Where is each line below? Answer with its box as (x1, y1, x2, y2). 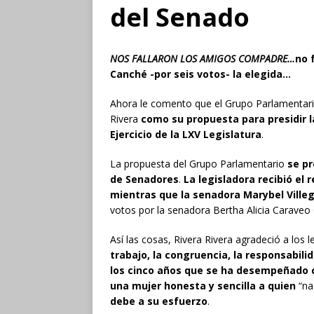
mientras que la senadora (110, 187, 243, 201)
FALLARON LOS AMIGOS (132, 51, 238, 65)
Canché (110, 67, 147, 81)
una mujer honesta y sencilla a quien (110, 278, 296, 292)
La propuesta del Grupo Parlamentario (110, 156, 287, 170)
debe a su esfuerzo (110, 294, 207, 308)
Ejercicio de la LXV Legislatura (110, 127, 261, 141)
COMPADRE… (238, 51, 295, 65)
